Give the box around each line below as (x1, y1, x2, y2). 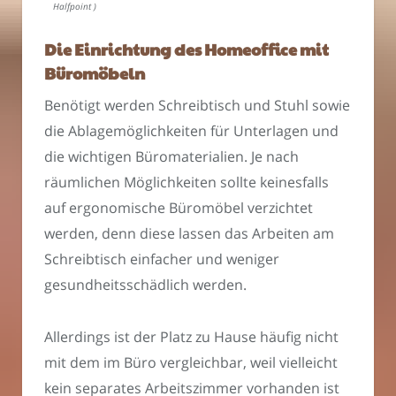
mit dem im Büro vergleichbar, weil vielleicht (44, 352, 338, 372)
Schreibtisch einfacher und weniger (44, 248, 279, 269)
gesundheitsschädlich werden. (44, 274, 247, 294)
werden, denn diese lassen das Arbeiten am (44, 223, 334, 243)
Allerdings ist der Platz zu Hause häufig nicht (44, 326, 339, 346)
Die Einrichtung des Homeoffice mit (44, 37, 329, 60)
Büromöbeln (44, 61, 145, 84)
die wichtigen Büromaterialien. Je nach (44, 146, 299, 166)
